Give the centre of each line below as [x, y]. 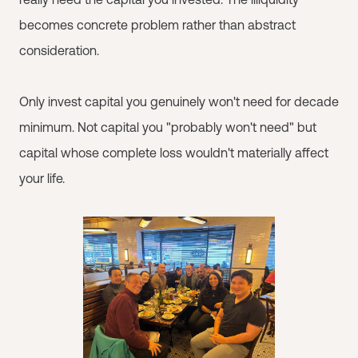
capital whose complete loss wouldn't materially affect [174, 153]
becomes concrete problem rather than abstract [157, 25]
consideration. [59, 50]
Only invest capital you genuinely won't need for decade [179, 101]
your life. [42, 178]
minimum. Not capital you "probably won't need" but [168, 127]
